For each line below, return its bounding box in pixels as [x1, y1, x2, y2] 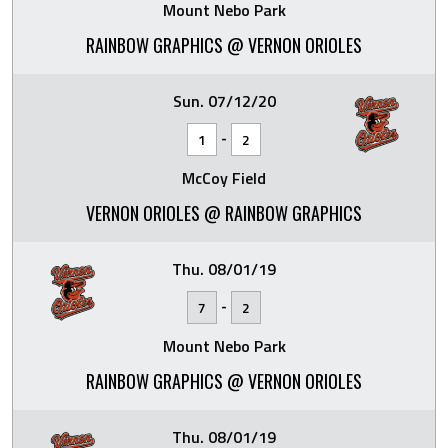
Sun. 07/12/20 [172, 89, 276, 113]
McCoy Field [182, 166, 266, 190]
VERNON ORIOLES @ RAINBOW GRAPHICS [86, 200, 362, 226]
